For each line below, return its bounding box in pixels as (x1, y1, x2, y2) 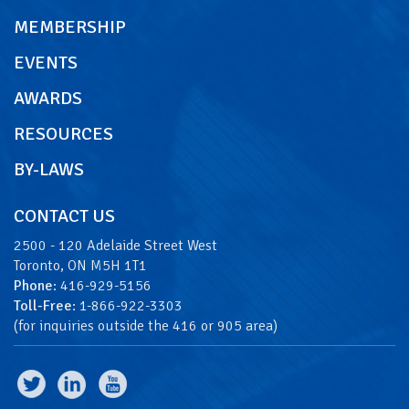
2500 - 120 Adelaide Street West (14, 236, 217, 255)
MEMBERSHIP (14, 15, 126, 38)
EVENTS (14, 50, 78, 74)
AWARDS (14, 86, 82, 110)
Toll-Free (14, 296, 72, 315)
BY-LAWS (14, 157, 84, 181)
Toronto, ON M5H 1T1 (14, 256, 147, 275)
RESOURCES (14, 121, 113, 145)
